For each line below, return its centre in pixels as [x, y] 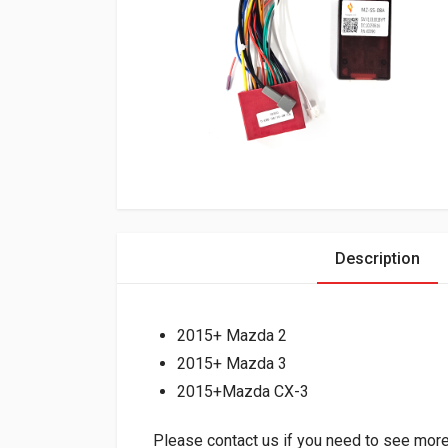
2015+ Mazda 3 [232, 363]
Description [377, 258]
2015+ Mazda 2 [232, 335]
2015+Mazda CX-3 [243, 391]
